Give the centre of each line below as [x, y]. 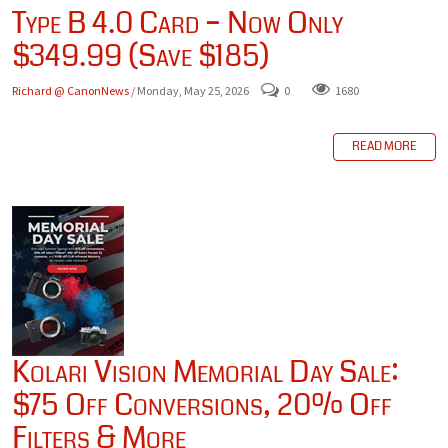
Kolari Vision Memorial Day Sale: [205, 372]
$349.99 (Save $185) [141, 56]
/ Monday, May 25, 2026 [190, 90]
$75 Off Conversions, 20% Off [202, 405]
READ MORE [384, 147]
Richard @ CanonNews [70, 90]
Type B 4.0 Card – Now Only [177, 23]
